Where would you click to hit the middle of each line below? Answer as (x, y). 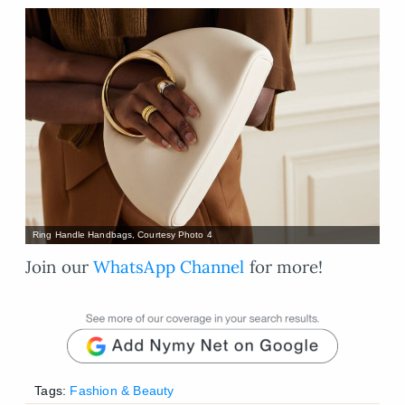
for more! (284, 266)
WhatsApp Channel (169, 266)
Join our (60, 266)
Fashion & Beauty (122, 390)
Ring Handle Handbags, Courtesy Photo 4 (122, 235)
